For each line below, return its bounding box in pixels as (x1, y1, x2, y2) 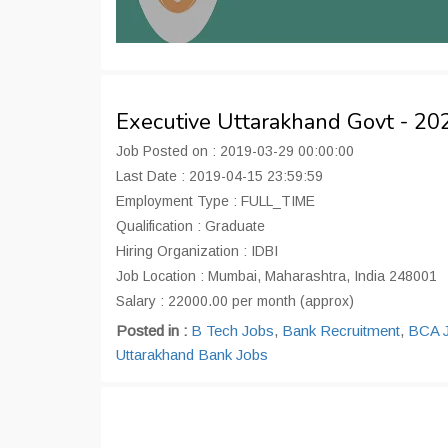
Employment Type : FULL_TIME (116, 193, 315, 209)
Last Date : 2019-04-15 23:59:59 (116, 168, 323, 184)
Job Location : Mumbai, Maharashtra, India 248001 (116, 268, 437, 284)
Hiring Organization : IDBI (116, 243, 278, 259)
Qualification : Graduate (116, 218, 265, 234)
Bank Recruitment (282, 322, 400, 339)
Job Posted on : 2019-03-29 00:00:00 (116, 143, 354, 159)
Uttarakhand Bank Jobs (116, 346, 268, 363)
